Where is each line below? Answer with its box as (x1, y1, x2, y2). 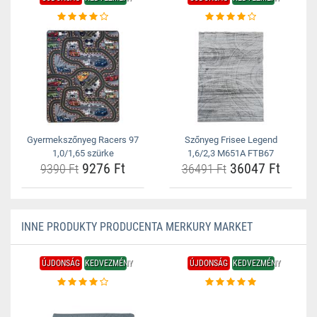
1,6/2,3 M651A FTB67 (188, 148, 274, 158)
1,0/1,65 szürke (52, 148, 114, 158)
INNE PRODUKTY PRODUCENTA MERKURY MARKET (21, 220, 253, 234)
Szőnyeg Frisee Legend (184, 134, 277, 145)
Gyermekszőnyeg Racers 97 (27, 134, 139, 145)
